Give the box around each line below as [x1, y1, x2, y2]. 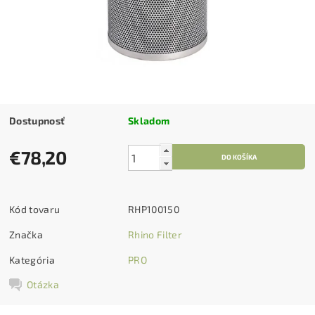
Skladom [128, 114, 170, 127]
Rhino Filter [128, 228, 182, 240]
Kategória [9, 253, 55, 266]
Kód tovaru [9, 202, 60, 215]
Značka [9, 228, 44, 240]
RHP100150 [128, 202, 179, 215]
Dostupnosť [9, 114, 65, 127]
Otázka [27, 278, 60, 290]
